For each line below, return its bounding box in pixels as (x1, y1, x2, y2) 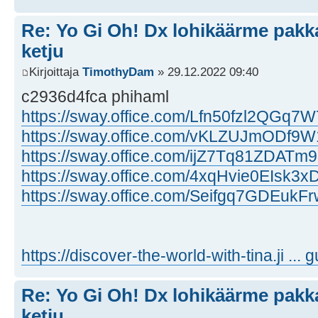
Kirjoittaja (29, 65, 82, 79)
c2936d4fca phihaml (21, 87, 169, 106)
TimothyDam (82, 65, 154, 79)
